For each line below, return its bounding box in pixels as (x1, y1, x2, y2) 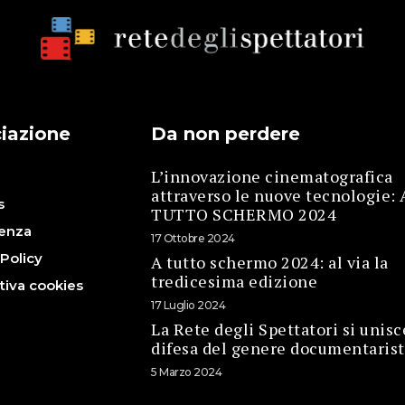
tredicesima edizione (151, 269, 318, 292)
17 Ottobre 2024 (151, 231, 235, 245)
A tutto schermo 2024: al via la (151, 250, 389, 273)
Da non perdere (151, 122, 301, 145)
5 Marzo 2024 (151, 364, 222, 379)
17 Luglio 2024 (151, 297, 226, 312)
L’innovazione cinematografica (151, 165, 393, 187)
